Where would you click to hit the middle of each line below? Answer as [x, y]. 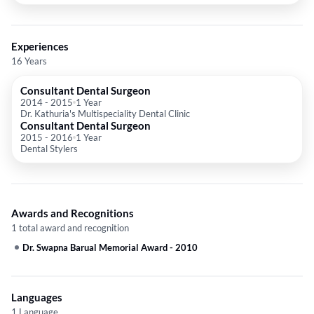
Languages [37, 298]
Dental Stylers [49, 149]
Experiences [40, 47]
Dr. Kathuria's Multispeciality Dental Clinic [105, 114]
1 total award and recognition [70, 228]
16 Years [29, 61]
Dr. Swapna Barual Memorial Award [95, 248]
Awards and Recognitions [73, 213]
